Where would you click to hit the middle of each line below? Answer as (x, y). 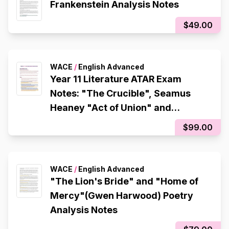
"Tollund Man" (83, 122)
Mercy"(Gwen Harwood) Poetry (122, 196)
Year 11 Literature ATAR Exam (116, 79)
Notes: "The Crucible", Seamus (120, 94)
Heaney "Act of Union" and (111, 108)
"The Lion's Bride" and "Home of (124, 181)
